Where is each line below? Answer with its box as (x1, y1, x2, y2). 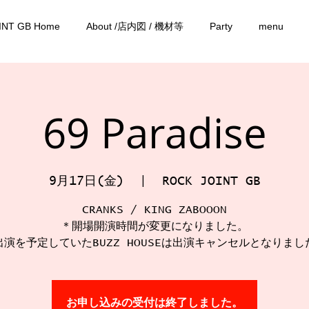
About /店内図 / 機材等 (86, 21, 183, 32)
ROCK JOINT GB (161, 175, 261, 188)
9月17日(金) (48, 175, 124, 188)
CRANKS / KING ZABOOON (82, 204, 227, 215)
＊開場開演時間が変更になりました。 (61, 221, 248, 232)
